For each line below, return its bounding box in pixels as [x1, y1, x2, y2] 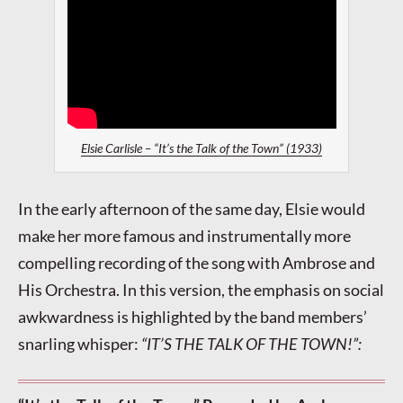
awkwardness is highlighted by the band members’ [18, 306, 367, 327]
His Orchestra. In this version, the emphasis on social [18, 279, 384, 300]
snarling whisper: [18, 333, 141, 354]
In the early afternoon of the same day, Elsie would [18, 198, 365, 219]
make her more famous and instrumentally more [18, 225, 351, 246]
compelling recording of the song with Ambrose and [18, 252, 375, 273]
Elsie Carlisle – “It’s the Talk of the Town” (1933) [81, 141, 322, 157]
